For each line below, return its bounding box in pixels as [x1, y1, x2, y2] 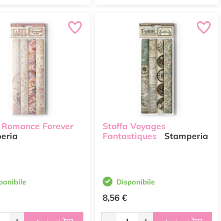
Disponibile [116, 177, 155, 186]
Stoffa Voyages [103, 121, 166, 132]
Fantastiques [103, 131, 157, 142]
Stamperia [162, 131, 208, 142]
